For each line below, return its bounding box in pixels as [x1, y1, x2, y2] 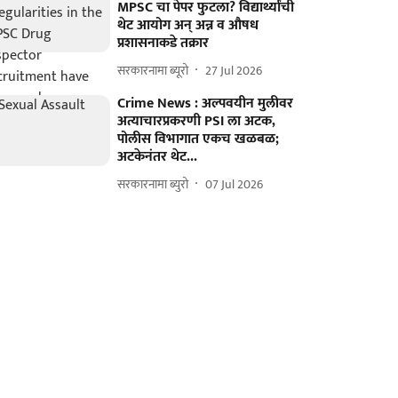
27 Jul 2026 [205, 60, 263, 81]
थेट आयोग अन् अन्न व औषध [117, 13, 259, 37]
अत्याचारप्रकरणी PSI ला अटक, [117, 109, 276, 133]
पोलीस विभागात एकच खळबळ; [117, 127, 280, 151]
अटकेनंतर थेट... [117, 145, 198, 169]
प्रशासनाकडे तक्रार [117, 31, 210, 55]
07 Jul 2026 [205, 173, 264, 195]
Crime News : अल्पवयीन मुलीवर [117, 92, 294, 115]
